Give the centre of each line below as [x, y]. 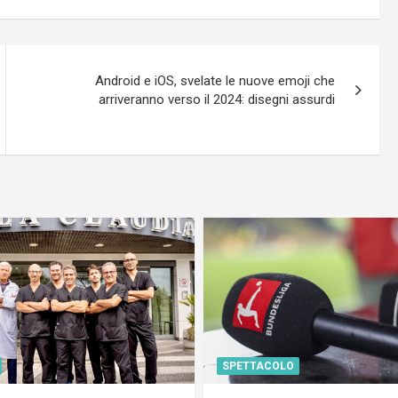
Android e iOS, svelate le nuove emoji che [215, 80]
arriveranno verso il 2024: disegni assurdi [217, 99]
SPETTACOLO [258, 366]
